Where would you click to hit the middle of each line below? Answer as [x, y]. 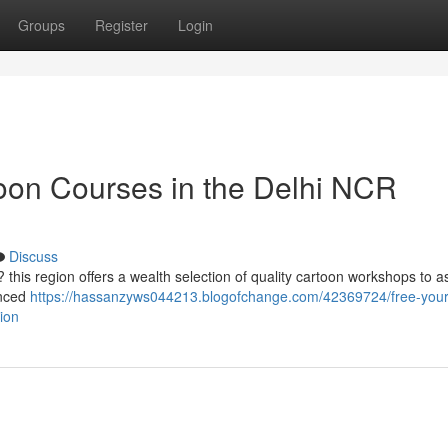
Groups [41, 25]
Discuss [33, 256]
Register [121, 25]
